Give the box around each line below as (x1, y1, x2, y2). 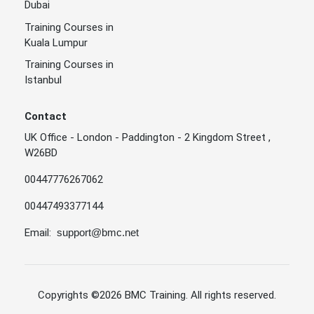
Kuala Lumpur (25, 36, 88, 49)
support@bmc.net (57, 226, 139, 239)
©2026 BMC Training (91, 289, 186, 302)
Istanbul (25, 74, 62, 87)
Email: (25, 226, 51, 240)
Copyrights (38, 289, 91, 302)
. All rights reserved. (186, 289, 276, 302)
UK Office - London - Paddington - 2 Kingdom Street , (25, 131, 271, 144)
